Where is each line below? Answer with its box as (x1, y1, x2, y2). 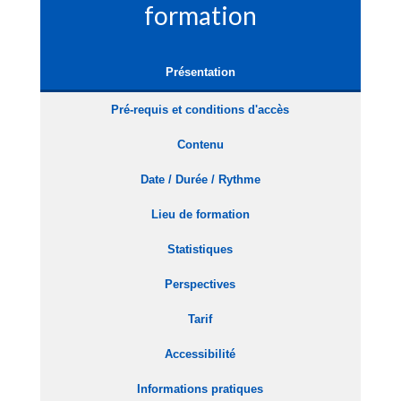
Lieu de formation (150, 207, 250, 221)
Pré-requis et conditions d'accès (111, 102, 290, 116)
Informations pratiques (137, 381, 264, 396)
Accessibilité (165, 346, 236, 361)
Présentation (165, 64, 235, 79)
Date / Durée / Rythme (140, 172, 260, 186)
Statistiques (167, 242, 234, 256)
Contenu (176, 137, 224, 151)
